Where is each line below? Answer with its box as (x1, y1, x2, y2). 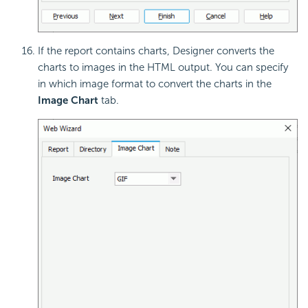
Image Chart (38, 93, 98, 107)
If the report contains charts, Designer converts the (38, 44, 274, 57)
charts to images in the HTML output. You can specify (38, 60, 288, 74)
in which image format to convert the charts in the (38, 77, 272, 90)
